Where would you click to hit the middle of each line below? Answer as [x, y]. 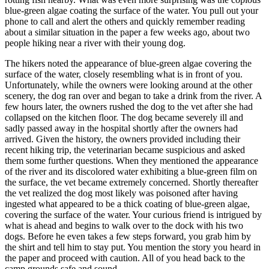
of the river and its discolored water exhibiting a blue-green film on [131, 171]
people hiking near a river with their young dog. [95, 43]
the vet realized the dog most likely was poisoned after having [121, 193]
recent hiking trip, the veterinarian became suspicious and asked [125, 150]
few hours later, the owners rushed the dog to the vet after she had [129, 106]
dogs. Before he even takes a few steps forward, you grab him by [128, 236]
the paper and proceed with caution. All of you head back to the [125, 258]
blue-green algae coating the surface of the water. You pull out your [131, 10]
